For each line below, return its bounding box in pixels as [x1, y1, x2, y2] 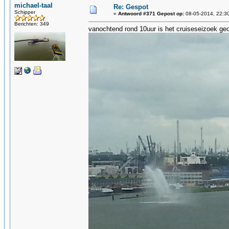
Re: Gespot [113, 3, 148, 11]
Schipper [14, 9, 35, 15]
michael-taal [14, 2, 53, 9]
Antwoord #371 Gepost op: [118, 11, 184, 16]
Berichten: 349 [14, 21, 49, 27]
